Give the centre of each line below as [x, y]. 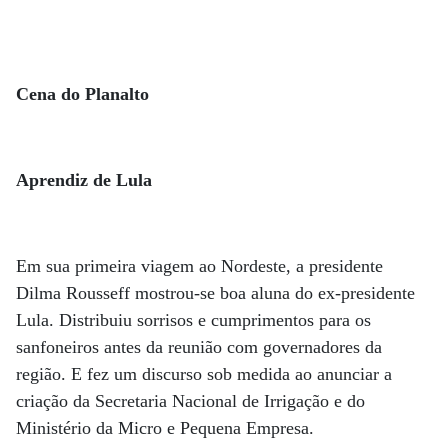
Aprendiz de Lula [84, 179]
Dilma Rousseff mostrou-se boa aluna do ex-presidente [215, 292]
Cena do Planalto [82, 93]
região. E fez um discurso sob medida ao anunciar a [204, 373]
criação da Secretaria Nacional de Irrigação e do [190, 400]
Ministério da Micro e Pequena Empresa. [165, 427]
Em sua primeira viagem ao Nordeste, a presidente [199, 265]
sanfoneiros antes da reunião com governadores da [199, 346]
